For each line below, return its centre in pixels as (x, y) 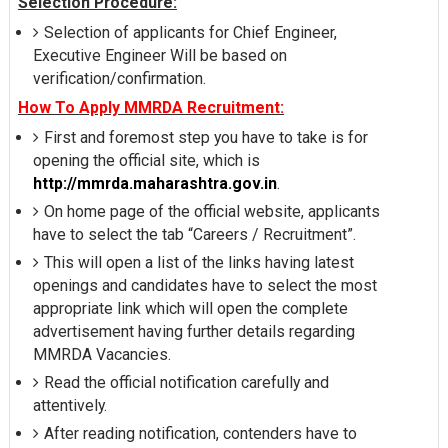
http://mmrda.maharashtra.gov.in (154, 184)
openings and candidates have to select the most (204, 286)
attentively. (69, 406)
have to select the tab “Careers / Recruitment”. (194, 235)
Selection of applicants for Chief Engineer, (190, 33)
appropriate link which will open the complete (190, 309)
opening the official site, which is (146, 161)
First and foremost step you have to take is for (205, 138)
